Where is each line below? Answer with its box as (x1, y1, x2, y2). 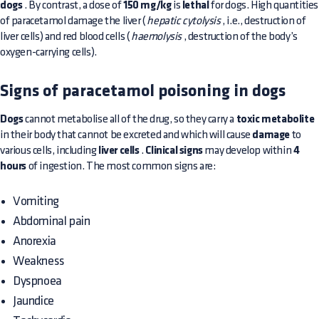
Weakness (13, 255, 65, 267)
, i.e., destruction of (220, 16, 306, 26)
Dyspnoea (13, 275, 62, 287)
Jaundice (13, 295, 54, 307)
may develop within (202, 145, 293, 156)
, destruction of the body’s (182, 31, 298, 42)
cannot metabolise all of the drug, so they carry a (23, 114, 236, 125)
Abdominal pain (13, 215, 90, 227)
